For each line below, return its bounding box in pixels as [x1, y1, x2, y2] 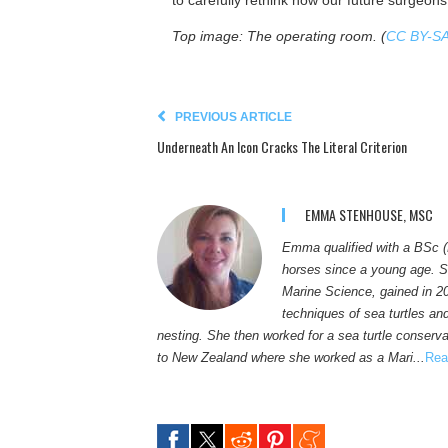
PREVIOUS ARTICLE [175, 110, 292, 124]
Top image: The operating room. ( [172, 28, 386, 45]
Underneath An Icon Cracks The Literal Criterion [157, 136, 407, 158]
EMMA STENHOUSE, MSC [305, 204, 433, 226]
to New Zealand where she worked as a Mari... [157, 351, 425, 366]
